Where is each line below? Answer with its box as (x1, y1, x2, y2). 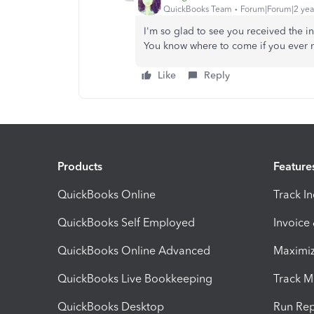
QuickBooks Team (163, 4, 232, 14)
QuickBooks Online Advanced (57, 243, 210, 257)
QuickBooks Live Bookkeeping (57, 271, 212, 285)
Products (57, 159, 102, 173)
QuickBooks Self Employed (57, 215, 195, 229)
